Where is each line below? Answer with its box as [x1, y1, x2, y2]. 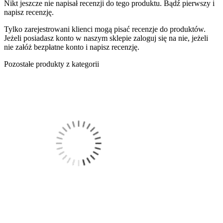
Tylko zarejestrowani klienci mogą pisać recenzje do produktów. [4, 24, 206, 33]
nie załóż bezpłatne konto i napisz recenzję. [4, 42, 139, 51]
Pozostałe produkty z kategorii [4, 59, 99, 68]
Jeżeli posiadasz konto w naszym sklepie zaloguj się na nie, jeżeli [4, 33, 208, 42]
